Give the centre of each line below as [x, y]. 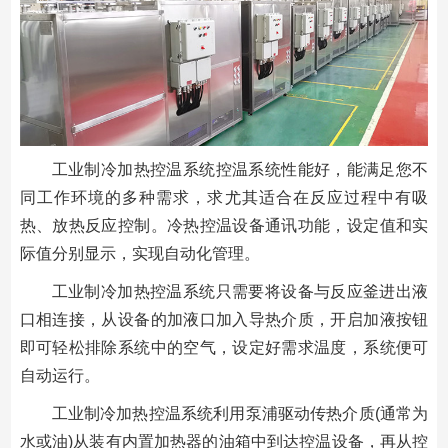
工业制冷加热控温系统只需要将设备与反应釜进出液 [240, 292]
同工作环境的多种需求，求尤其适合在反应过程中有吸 [224, 198]
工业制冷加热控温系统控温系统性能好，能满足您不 [240, 170]
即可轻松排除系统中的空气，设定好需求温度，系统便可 [224, 348]
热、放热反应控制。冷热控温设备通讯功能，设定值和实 [224, 226]
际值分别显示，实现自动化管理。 [139, 254]
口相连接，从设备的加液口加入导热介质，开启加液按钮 [224, 320]
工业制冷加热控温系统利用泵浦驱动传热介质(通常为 [240, 414]
